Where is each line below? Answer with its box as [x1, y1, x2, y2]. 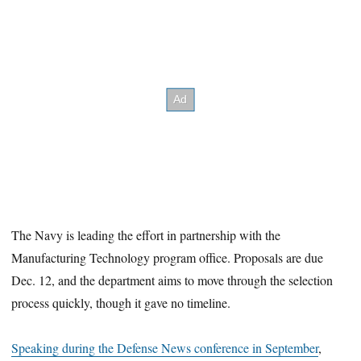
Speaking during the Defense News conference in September [11, 339, 319, 357]
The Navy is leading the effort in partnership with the [11, 226, 281, 243]
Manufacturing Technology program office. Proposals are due [11, 248, 324, 266]
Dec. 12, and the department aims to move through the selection [11, 271, 334, 288]
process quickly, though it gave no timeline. [11, 293, 231, 311]
